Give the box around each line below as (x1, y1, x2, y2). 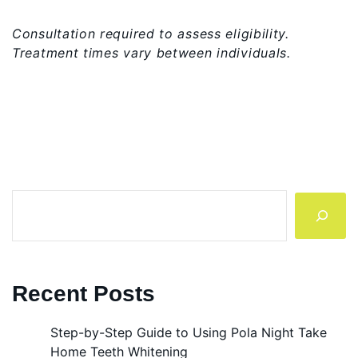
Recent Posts (12, 281, 155, 307)
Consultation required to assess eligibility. (12, 25, 289, 42)
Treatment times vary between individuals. (12, 44, 291, 61)
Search (11, 190, 53, 207)
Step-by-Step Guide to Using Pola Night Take (50, 324, 327, 340)
